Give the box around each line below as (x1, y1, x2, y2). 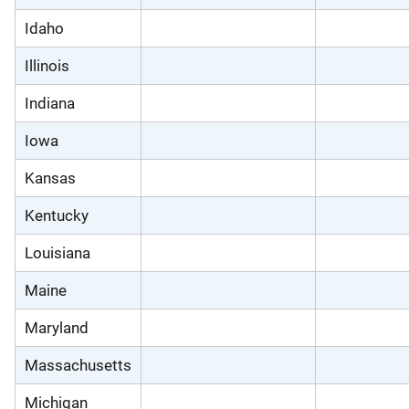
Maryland (25, 318, 89, 337)
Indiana (25, 93, 75, 112)
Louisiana (25, 243, 90, 262)
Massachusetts (25, 355, 131, 374)
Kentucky (25, 205, 89, 225)
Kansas (25, 168, 76, 187)
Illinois (25, 56, 69, 75)
